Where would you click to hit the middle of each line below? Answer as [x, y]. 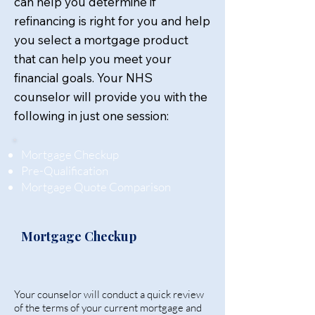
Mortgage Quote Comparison [96, 187]
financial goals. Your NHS [83, 78]
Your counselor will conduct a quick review [109, 294]
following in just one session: [91, 116]
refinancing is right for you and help [112, 21]
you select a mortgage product [101, 40]
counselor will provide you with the [111, 97]
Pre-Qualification [65, 171]
